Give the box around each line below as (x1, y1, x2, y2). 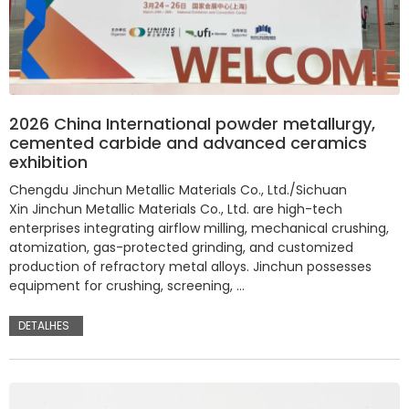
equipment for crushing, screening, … (9, 277, 245, 296)
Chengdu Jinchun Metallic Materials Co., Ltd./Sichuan (9, 181, 347, 200)
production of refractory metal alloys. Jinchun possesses (9, 257, 372, 277)
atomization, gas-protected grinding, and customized (9, 238, 353, 257)
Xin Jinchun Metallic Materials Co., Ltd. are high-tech (9, 200, 342, 219)
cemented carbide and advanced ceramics (9, 131, 367, 155)
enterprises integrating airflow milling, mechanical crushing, (9, 219, 389, 238)
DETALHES (18, 318, 69, 334)
